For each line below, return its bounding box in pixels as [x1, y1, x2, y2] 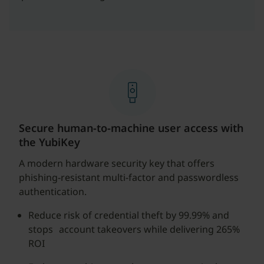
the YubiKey [19, 135, 80, 149]
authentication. [19, 185, 89, 198]
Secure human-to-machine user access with [19, 121, 243, 135]
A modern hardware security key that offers [19, 157, 214, 170]
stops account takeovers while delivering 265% [28, 223, 240, 236]
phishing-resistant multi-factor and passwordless [19, 171, 239, 184]
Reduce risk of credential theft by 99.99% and [28, 209, 229, 222]
